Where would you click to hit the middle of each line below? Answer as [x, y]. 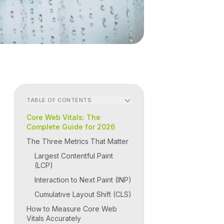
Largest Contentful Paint [74, 155]
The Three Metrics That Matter [77, 141]
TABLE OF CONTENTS [59, 100]
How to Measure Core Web [72, 208]
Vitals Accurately [54, 218]
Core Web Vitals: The [63, 117]
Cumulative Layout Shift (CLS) [83, 194]
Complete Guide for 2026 [71, 126]
